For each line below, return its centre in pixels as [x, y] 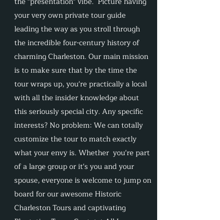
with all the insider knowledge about [77, 98]
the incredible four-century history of [77, 43]
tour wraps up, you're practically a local [81, 84]
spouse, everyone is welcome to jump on [83, 180]
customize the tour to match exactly [75, 139]
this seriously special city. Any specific [79, 112]
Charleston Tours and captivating [70, 208]
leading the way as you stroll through [77, 29]
